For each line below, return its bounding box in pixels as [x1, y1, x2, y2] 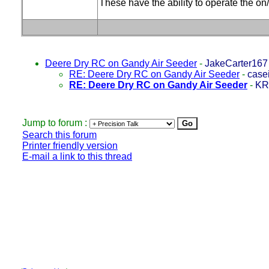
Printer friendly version [22, 141, 118, 151]
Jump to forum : [22, 118, 89, 128]
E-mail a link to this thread [22, 151, 132, 162]
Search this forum [22, 130, 97, 140]
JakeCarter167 [205, 58, 268, 68]
